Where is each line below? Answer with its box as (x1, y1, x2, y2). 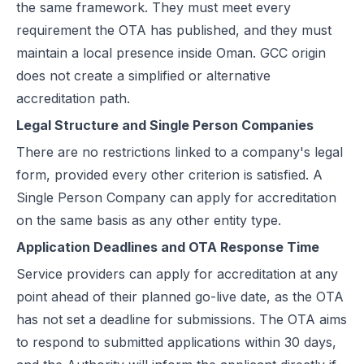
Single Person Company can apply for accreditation (16, 189, 336, 206)
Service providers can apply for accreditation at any (16, 266, 338, 282)
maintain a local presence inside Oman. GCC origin (16, 45, 326, 61)
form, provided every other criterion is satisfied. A (16, 167, 323, 183)
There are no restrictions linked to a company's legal (16, 144, 343, 160)
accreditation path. (16, 90, 130, 106)
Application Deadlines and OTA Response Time (16, 239, 319, 255)
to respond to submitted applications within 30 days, (16, 334, 336, 350)
